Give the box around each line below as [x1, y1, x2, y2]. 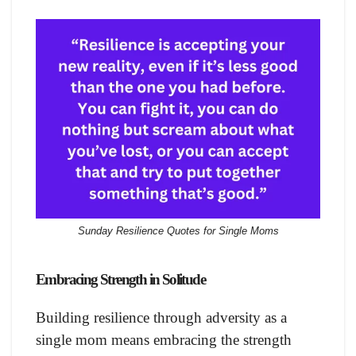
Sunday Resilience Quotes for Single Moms [77, 225, 279, 238]
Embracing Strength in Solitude [36, 270, 206, 288]
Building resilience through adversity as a [36, 308, 287, 326]
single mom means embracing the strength [36, 331, 292, 348]
